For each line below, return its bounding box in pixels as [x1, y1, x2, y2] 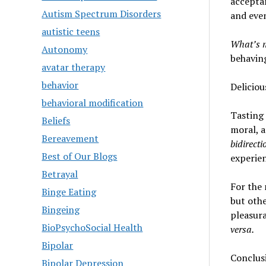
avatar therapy [42, 61, 106, 74]
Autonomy [42, 43, 88, 56]
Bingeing [42, 203, 80, 216]
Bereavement [42, 132, 99, 145]
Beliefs [42, 114, 71, 127]
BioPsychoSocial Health [42, 221, 143, 234]
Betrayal [42, 167, 78, 180]
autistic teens [42, 25, 100, 38]
